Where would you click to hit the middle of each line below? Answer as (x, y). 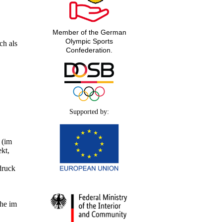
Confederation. (89, 50)
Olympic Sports (89, 41)
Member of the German (89, 32)
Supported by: (89, 112)
